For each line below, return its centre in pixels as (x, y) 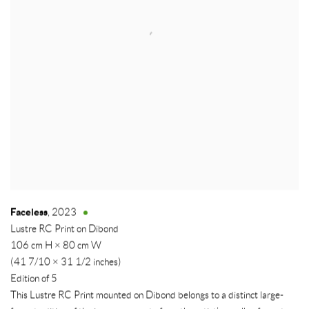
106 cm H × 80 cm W (56, 246)
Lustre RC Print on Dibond (64, 229)
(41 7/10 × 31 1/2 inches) (66, 262)
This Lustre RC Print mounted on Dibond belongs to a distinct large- (147, 296)
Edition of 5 (34, 279)
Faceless (29, 212)
